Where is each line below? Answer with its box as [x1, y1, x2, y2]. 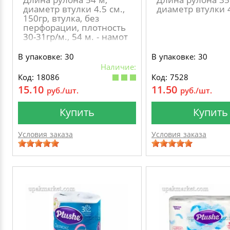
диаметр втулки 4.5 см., [23, 3, 125, 15]
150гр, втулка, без [23, 12, 99, 24]
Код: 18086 [18, 72, 60, 82]
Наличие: [101, 62, 136, 72]
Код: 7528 [151, 72, 188, 82]
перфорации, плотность [23, 22, 126, 33]
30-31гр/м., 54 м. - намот [23, 31, 128, 43]
